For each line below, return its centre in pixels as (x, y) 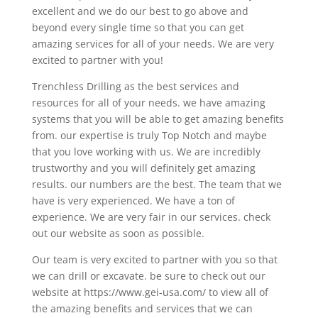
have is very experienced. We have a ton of (133, 201)
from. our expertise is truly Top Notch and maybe (149, 136)
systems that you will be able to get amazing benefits (158, 119)
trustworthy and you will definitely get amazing (143, 168)
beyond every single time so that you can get (138, 28)
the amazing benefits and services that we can (142, 309)
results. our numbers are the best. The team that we (157, 185)
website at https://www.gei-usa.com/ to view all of (150, 292)
